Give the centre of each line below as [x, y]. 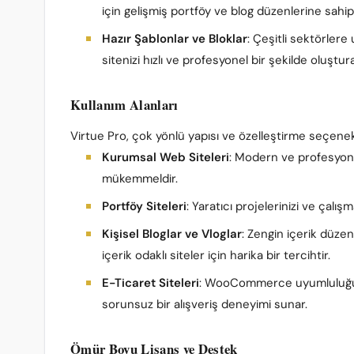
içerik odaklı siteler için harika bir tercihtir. [216, 255]
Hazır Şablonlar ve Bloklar [175, 39]
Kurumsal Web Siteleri [166, 157]
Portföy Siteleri [144, 206]
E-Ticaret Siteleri [151, 283]
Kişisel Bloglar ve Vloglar [172, 234]
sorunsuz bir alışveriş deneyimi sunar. [205, 304]
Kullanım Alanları [124, 105]
